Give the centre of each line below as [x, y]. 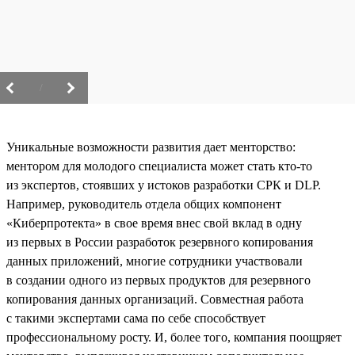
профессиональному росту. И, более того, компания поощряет [174, 337]
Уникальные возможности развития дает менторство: [151, 147]
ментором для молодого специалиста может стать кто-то [159, 166]
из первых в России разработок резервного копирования [160, 242]
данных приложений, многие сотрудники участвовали [155, 261]
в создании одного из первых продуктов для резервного [158, 280]
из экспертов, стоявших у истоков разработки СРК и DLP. [164, 185]
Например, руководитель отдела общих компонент [144, 204]
